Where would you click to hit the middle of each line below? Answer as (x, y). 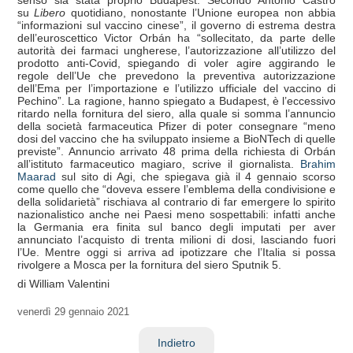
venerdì (34, 311)
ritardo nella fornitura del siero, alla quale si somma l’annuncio (176, 113)
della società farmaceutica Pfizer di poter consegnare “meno (176, 126)
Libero (50, 12)
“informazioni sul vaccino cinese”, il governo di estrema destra (176, 25)
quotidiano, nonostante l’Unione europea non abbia (201, 12)
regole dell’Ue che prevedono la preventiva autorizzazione (176, 75)
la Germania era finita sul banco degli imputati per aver (176, 227)
